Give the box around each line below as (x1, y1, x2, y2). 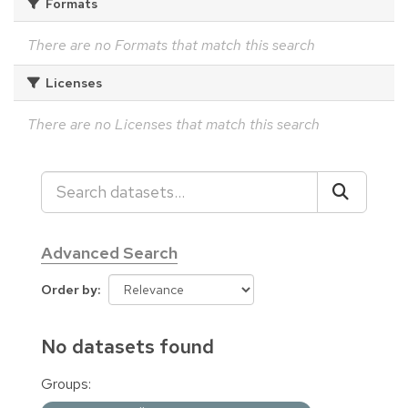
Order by (41, 280, 97, 298)
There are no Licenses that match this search (27, 114, 320, 134)
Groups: (41, 373, 91, 393)
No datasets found (41, 333, 214, 359)
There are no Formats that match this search (27, 35, 315, 55)
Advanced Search (41, 241, 178, 263)
